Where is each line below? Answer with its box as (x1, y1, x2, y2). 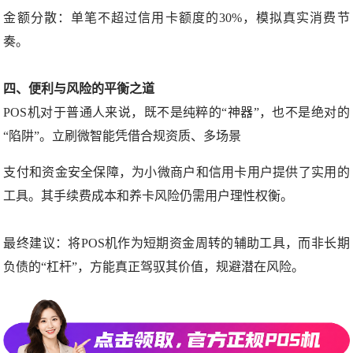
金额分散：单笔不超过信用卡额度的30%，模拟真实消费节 (3, 10, 350, 24)
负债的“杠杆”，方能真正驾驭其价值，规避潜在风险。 (3, 259, 305, 273)
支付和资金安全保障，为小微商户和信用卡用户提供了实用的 (3, 165, 350, 179)
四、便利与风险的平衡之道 (3, 81, 155, 95)
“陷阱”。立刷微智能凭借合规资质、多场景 (3, 128, 242, 143)
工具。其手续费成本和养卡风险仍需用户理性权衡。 (3, 188, 294, 203)
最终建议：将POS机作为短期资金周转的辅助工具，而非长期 (3, 236, 350, 250)
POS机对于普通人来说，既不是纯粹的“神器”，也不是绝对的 (3, 105, 350, 119)
